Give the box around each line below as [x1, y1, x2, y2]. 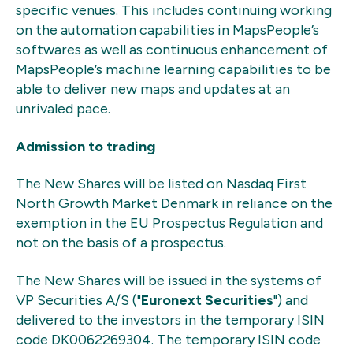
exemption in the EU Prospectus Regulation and [16, 214, 323, 232]
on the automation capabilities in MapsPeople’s [16, 21, 319, 39]
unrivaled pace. [16, 100, 110, 118]
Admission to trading [16, 137, 158, 155]
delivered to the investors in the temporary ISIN [16, 310, 325, 329]
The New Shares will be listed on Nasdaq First [16, 175, 307, 193]
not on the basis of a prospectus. [16, 234, 226, 252]
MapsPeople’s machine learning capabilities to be [16, 61, 331, 79]
